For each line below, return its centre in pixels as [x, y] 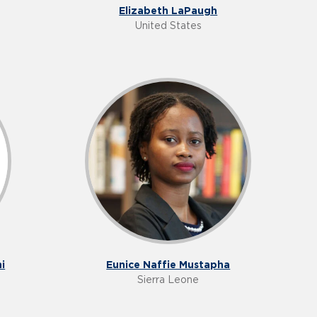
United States [168, 26]
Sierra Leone [168, 280]
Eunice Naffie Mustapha [168, 265]
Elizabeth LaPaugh [168, 11]
